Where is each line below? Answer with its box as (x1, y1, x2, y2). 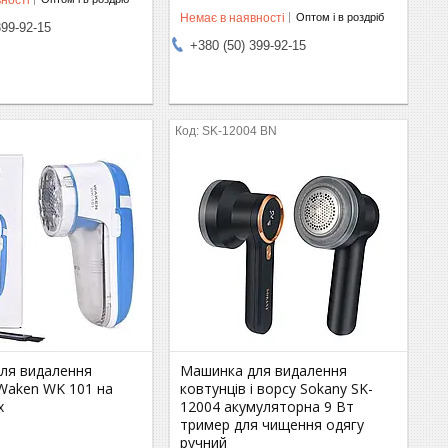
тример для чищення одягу (180, 414, 365, 434)
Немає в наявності (180, 10, 286, 25)
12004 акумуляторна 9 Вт (180, 396, 355, 416)
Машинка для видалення (180, 360, 348, 380)
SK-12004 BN (202, 123, 278, 138)
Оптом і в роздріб (296, 11, 385, 24)
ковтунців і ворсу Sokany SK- (180, 378, 374, 398)
